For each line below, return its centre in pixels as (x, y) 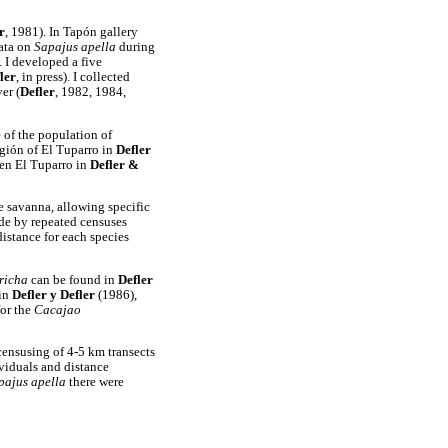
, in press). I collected (73, 76)
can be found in (73, 279)
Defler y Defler (55, 294)
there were (96, 382)
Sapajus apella (76, 46)
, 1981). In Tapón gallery (71, 31)
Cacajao (57, 309)
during (137, 46)
